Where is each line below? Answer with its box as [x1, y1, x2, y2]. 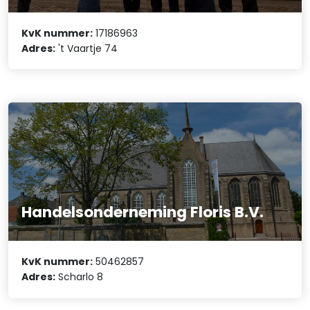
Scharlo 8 [55, 270, 104, 284]
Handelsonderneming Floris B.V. [21, 201, 264, 223]
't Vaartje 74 [55, 41, 118, 55]
